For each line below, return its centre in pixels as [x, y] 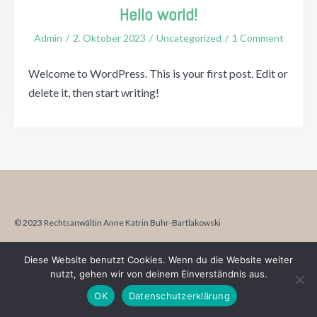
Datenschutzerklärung [179, 295]
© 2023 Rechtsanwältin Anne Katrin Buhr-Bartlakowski [117, 223]
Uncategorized [189, 38]
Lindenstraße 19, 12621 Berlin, [110, 254]
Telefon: [187, 254]
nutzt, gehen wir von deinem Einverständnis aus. [158, 274]
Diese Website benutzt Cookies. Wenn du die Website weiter [158, 260]
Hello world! [158, 15]
